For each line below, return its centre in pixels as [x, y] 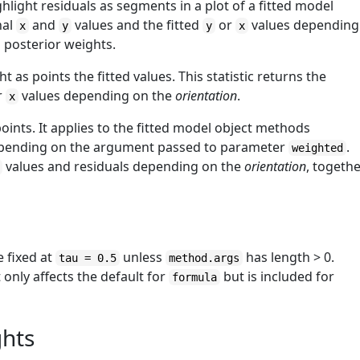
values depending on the [97, 96]
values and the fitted [137, 25]
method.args [205, 258]
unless [143, 257]
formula [195, 277]
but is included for [278, 276]
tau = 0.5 [88, 258]
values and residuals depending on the [124, 166]
